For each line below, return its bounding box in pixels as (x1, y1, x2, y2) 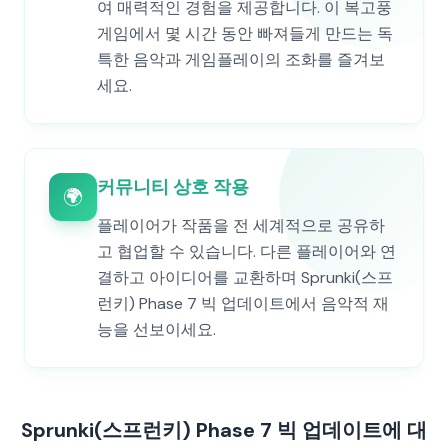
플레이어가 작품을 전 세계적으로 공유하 (97, 215, 385, 236)
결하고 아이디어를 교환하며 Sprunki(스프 (97, 267, 393, 288)
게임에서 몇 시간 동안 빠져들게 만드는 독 (97, 23, 393, 44)
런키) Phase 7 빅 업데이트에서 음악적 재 (97, 293, 389, 314)
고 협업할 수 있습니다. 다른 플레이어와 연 (97, 241, 396, 262)
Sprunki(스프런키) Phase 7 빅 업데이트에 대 (21, 417, 427, 443)
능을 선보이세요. (97, 319, 216, 340)
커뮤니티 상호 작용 (97, 175, 249, 199)
